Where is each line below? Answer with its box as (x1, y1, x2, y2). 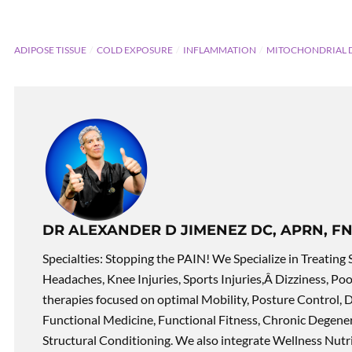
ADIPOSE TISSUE (14, 43, 86, 56)
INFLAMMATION (183, 43, 256, 56)
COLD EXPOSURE (97, 43, 173, 56)
